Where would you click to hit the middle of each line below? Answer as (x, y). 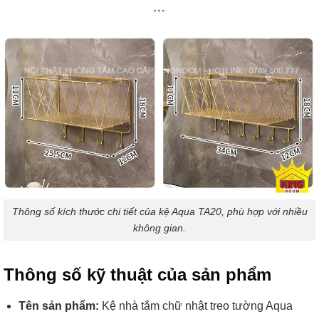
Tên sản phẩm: (58, 306)
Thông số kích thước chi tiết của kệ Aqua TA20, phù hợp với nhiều (159, 211)
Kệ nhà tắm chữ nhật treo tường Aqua (195, 306)
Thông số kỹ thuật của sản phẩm (137, 274)
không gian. (159, 228)
